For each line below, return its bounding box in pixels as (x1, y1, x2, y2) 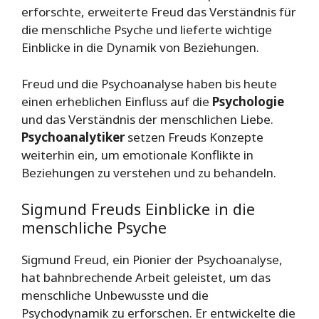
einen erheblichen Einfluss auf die (21, 93, 212, 110)
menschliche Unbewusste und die (21, 287, 209, 304)
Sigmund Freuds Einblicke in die (21, 198, 255, 220)
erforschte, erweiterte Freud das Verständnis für (21, 4, 296, 21)
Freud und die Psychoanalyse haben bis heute (21, 75, 277, 92)
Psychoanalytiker (21, 128, 125, 145)
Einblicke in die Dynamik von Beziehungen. (21, 39, 259, 56)
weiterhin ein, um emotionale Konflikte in (21, 146, 253, 163)
